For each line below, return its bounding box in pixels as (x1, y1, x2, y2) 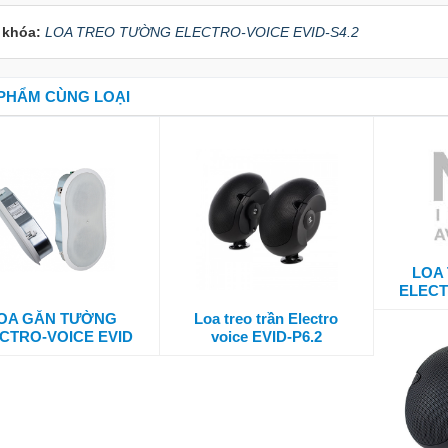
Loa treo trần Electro (194, 310, 339, 328)
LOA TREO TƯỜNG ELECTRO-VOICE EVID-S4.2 (45, 23, 359, 40)
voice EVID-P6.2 (210, 328, 322, 346)
